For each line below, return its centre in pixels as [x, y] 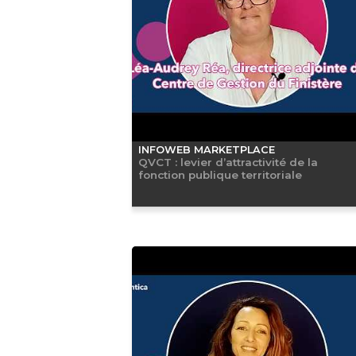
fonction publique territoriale [220, 174]
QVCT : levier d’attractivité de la [228, 162]
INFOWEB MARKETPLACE [206, 149]
